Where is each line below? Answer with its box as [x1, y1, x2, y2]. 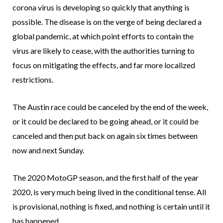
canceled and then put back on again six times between [12, 131, 198, 141]
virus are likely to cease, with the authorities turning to [12, 46, 195, 56]
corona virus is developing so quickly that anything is [12, 2, 190, 12]
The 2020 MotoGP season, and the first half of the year [12, 173, 199, 183]
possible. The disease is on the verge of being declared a [12, 17, 202, 27]
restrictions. [12, 75, 53, 85]
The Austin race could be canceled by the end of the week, [12, 102, 208, 112]
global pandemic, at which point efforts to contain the [12, 31, 194, 41]
